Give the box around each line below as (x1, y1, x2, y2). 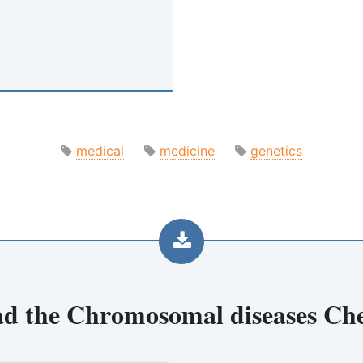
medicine (160, 143, 215, 159)
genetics (250, 143, 302, 159)
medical (76, 143, 124, 159)
